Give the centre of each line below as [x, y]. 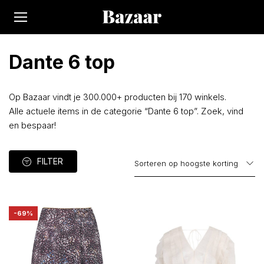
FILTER [50, 161]
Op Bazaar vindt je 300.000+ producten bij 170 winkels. [118, 97]
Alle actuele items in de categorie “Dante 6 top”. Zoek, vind [126, 111]
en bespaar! [32, 125]
